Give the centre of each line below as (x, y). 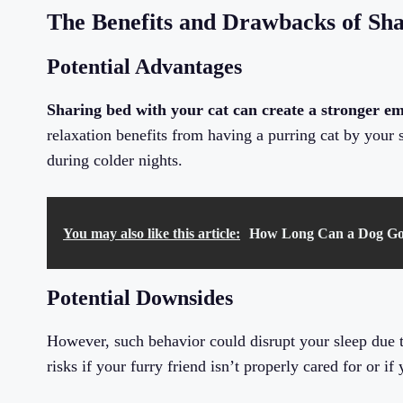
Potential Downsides (140, 298)
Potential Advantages (144, 67)
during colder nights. (115, 161)
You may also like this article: (152, 234)
